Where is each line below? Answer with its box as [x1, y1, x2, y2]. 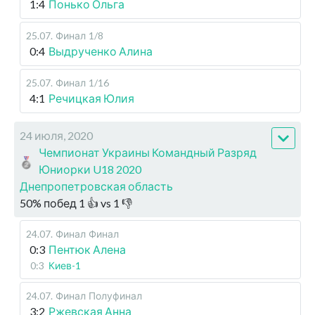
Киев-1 [49, 259, 81, 272]
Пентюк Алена [49, 243, 126, 257]
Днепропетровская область [20, 179, 173, 193]
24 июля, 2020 [20, 129, 93, 143]
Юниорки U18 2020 [39, 162, 142, 176]
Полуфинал [89, 290, 142, 302]
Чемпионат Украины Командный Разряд [39, 146, 257, 160]
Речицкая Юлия [49, 91, 134, 105]
